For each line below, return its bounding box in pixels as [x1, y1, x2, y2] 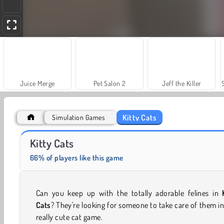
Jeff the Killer [162, 78, 201, 87]
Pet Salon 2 [93, 78, 126, 87]
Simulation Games [52, 112, 105, 121]
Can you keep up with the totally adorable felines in [36, 187, 222, 198]
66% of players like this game [30, 152, 123, 162]
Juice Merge [20, 78, 55, 87]
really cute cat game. [36, 211, 103, 222]
